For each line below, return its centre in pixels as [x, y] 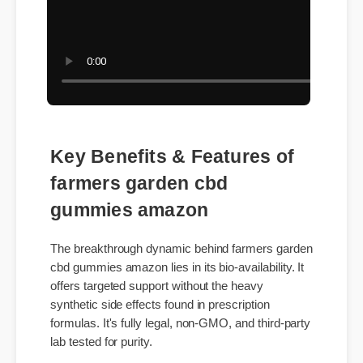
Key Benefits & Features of [181, 200]
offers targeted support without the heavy [165, 340]
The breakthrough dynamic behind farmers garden [191, 300]
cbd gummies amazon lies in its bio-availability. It [187, 320]
